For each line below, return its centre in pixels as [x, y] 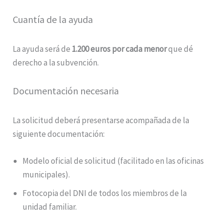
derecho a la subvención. [56, 62]
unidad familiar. [50, 207]
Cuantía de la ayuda [53, 19]
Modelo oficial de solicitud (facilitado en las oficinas [113, 161]
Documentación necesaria [66, 90]
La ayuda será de [43, 49]
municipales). [46, 175]
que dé [180, 49]
